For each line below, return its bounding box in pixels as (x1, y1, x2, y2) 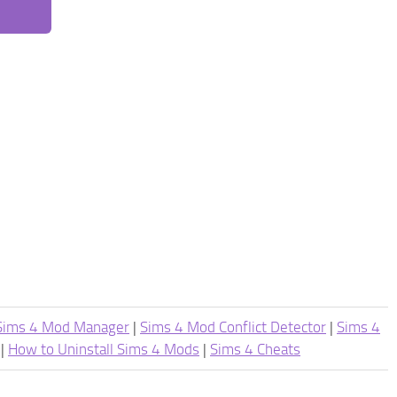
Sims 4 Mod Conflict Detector (140, 318, 326, 336)
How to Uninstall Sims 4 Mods (8, 340, 199, 358)
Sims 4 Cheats (210, 340, 300, 358)
